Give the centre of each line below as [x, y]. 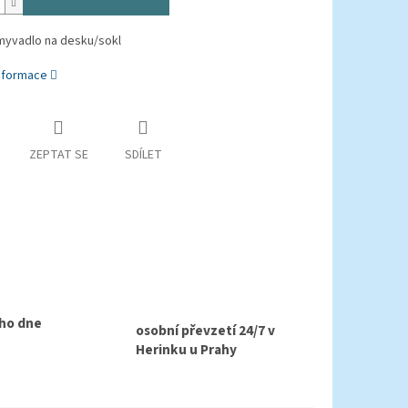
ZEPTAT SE [58, 155]
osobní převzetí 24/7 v [205, 331]
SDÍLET [143, 155]
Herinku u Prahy [186, 350]
